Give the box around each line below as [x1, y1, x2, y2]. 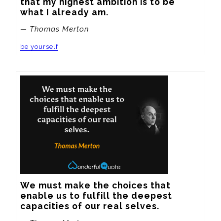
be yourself [20, 42, 58, 50]
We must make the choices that [20, 180, 171, 190]
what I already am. [20, 6, 109, 17]
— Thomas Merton [20, 24, 89, 34]
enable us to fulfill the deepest [20, 190, 172, 201]
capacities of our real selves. [20, 200, 159, 211]
